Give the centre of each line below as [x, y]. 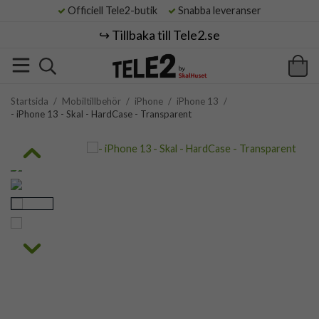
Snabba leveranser [219, 10]
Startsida [30, 101]
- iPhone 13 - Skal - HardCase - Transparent [101, 114]
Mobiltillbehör [91, 101]
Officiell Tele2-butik [116, 10]
